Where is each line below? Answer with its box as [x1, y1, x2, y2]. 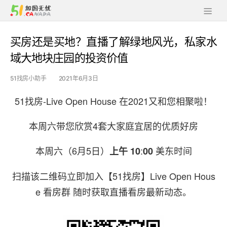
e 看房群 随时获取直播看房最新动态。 [35, 185, 192, 198]
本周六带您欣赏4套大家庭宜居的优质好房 [29, 119, 198, 132]
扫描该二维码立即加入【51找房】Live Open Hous [12, 169, 215, 182]
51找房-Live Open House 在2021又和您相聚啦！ [15, 94, 212, 107]
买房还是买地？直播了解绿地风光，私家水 [10, 35, 217, 48]
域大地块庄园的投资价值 [10, 51, 128, 64]
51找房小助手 [10, 74, 47, 82]
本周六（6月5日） [35, 144, 109, 157]
